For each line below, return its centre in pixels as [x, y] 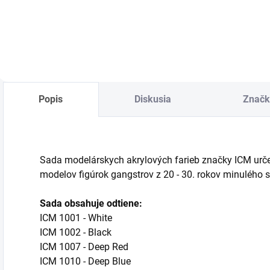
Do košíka [48, 11]
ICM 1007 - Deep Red [84, 247]
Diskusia [153, 99]
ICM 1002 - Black [76, 233]
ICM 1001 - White [76, 218]
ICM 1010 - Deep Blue [85, 262]
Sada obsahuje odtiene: [91, 204]
